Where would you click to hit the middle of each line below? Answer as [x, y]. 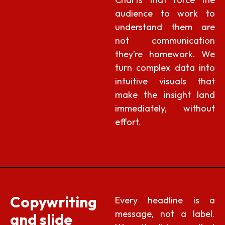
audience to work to [165, 13]
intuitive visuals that [165, 81]
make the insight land [165, 94]
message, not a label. [165, 213]
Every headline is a [165, 200]
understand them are [165, 27]
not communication [165, 40]
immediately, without [165, 108]
